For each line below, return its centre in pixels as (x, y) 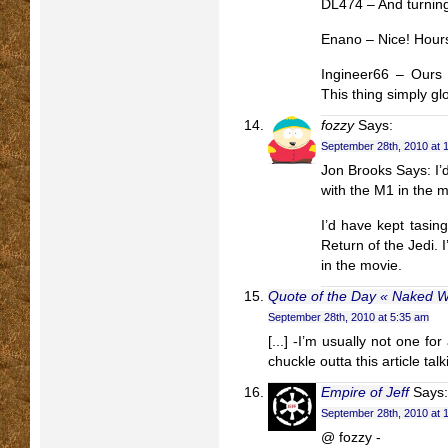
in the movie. (361, 265)
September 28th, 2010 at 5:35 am (348, 317)
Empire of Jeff (365, 392)
